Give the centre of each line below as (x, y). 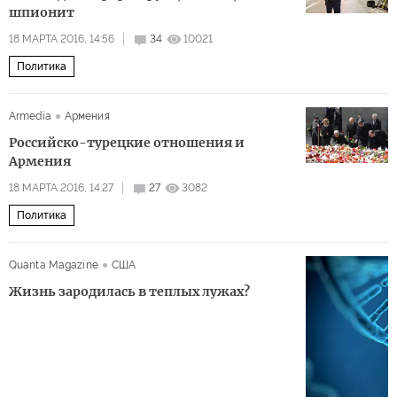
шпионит (42, 12)
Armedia (30, 116)
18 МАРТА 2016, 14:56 (62, 39)
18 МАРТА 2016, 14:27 (61, 188)
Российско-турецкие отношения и (127, 143)
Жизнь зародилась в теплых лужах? (129, 292)
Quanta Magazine (54, 265)
